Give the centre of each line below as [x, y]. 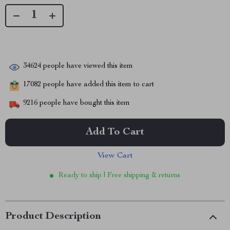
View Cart [115, 156]
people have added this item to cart [98, 85]
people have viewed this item [87, 66]
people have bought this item [84, 103]
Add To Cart [115, 132]
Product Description [53, 217]
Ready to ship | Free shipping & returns [119, 176]
